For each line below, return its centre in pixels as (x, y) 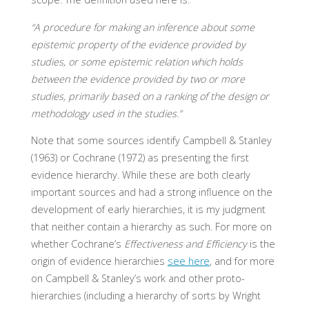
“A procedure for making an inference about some (142, 27)
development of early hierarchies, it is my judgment (148, 210)
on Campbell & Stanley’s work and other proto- (138, 279)
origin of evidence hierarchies (99, 261)
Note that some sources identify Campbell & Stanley (151, 141)
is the (261, 244)
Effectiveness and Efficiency (185, 244)
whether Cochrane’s (77, 244)
